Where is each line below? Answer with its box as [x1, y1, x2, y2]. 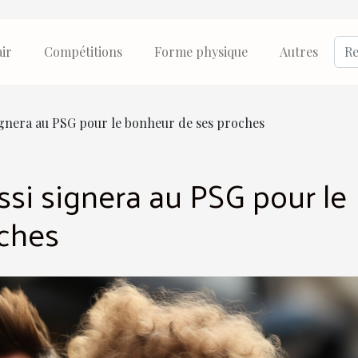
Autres [280, 43, 318, 60]
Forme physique [154, 43, 248, 60]
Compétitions [44, 43, 122, 60]
